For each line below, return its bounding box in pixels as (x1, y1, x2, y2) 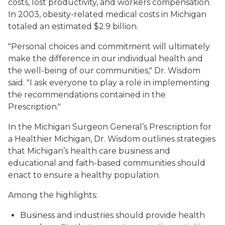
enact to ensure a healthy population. (8, 170, 160, 180)
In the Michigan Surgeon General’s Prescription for (8, 122, 211, 132)
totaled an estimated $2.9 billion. (8, 22, 138, 31)
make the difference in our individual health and (8, 54, 203, 63)
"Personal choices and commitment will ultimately (8, 42, 210, 51)
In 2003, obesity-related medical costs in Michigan (8, 10, 206, 19)
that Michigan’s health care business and (8, 146, 170, 156)
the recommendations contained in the (8, 90, 166, 99)
